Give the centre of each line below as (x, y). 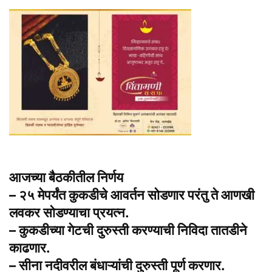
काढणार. (30, 248)
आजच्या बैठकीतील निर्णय (66, 178)
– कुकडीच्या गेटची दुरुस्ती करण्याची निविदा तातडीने (128, 230)
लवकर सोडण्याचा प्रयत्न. (69, 213)
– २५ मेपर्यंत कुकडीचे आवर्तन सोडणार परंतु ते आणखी (132, 195)
